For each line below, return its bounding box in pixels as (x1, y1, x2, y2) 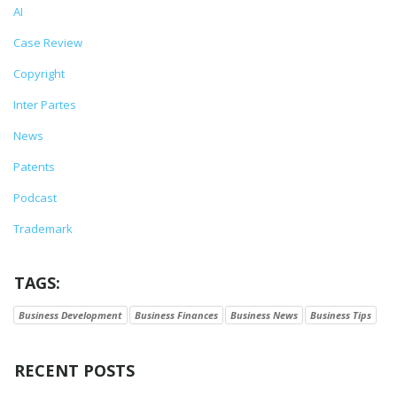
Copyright (13, 66, 65, 82)
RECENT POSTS (14, 360, 135, 382)
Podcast (13, 190, 57, 206)
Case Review (13, 35, 82, 51)
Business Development (19, 308, 122, 323)
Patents (13, 159, 55, 175)
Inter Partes (13, 97, 76, 113)
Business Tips (310, 308, 371, 323)
